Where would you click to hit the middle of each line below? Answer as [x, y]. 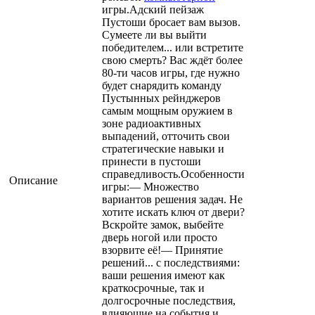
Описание [33, 181]
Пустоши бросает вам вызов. [171, 22]
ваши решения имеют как [163, 276]
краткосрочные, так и [153, 288]
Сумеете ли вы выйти [154, 35]
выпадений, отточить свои [166, 136]
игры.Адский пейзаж [153, 10]
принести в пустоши [152, 162]
